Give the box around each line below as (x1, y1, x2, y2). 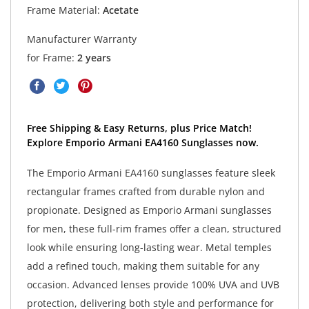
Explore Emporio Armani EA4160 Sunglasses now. (26, 135, 259, 149)
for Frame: (26, 50, 77, 64)
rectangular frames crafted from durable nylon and (26, 184, 265, 198)
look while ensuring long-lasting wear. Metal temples (26, 240, 272, 254)
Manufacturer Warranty (26, 32, 137, 46)
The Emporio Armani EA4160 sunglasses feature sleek (26, 166, 275, 179)
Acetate (99, 3, 139, 17)
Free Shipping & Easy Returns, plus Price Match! (26, 121, 252, 134)
